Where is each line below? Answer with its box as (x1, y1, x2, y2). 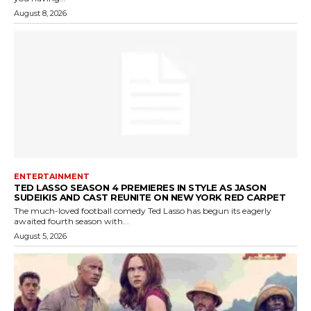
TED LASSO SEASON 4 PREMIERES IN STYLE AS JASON (14, 181, 266, 193)
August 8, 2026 (14, 8, 67, 19)
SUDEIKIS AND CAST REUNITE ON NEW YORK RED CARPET (14, 191, 285, 203)
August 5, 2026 (14, 230, 67, 241)
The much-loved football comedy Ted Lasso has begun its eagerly (14, 205, 271, 216)
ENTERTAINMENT (14, 171, 90, 181)
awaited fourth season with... (14, 215, 129, 226)
